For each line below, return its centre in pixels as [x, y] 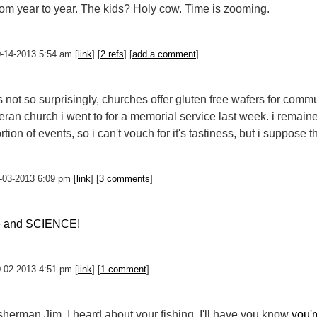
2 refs [112, 54]
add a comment [164, 54]
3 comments [125, 179]
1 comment [123, 269]
